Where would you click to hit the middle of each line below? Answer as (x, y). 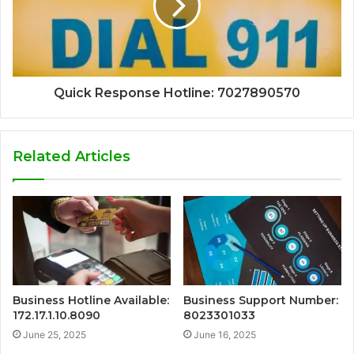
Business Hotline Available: (91, 301)
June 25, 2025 (55, 335)
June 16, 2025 (225, 335)
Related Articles (72, 157)
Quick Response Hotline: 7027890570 (177, 93)
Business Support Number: (261, 301)
